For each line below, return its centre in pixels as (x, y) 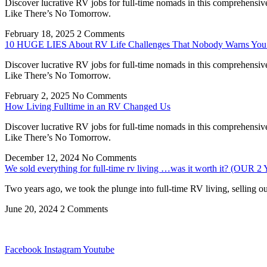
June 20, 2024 (32, 209)
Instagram (63, 250)
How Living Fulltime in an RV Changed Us (88, 107)
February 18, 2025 (41, 34)
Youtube (99, 250)
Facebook (23, 250)
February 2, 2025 (38, 96)
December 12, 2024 (43, 158)
